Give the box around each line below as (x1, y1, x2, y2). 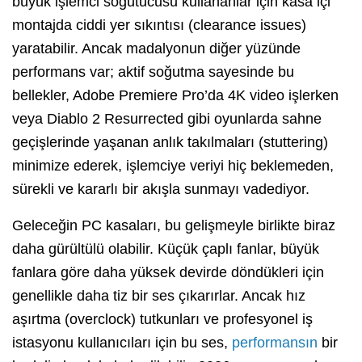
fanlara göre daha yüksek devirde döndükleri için (12, 263, 324, 280)
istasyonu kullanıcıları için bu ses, (12, 334, 232, 351)
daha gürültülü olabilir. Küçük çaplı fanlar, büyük (12, 240, 319, 257)
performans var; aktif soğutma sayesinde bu (12, 63, 294, 80)
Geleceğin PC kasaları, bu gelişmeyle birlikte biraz (12, 217, 335, 234)
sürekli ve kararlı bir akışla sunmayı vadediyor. (12, 180, 309, 197)
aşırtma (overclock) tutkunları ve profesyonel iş (12, 310, 313, 327)
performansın (232, 334, 318, 351)
